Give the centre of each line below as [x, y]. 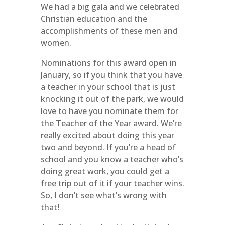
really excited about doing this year [107, 135]
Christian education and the [94, 19]
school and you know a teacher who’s [112, 159]
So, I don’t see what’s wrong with [103, 195]
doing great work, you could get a [105, 171]
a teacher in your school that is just [108, 87]
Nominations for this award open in [108, 63]
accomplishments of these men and [109, 31]
